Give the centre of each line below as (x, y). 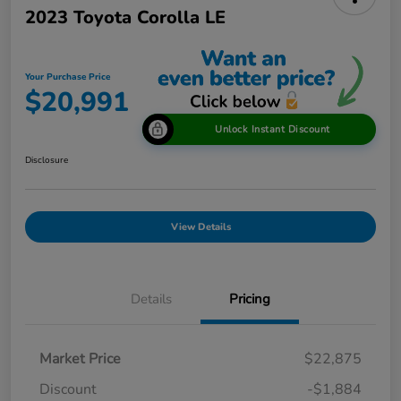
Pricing (250, 299)
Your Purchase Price (68, 77)
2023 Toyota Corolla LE (125, 18)
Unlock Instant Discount (273, 129)
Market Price (80, 358)
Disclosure (47, 160)
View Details (200, 226)
